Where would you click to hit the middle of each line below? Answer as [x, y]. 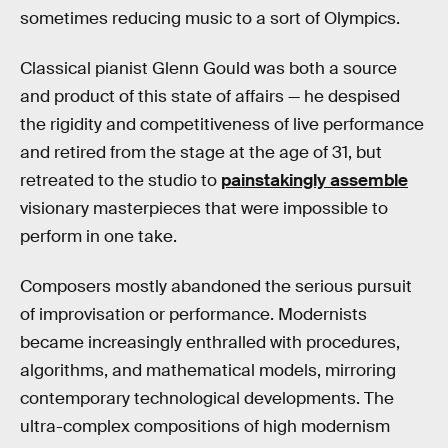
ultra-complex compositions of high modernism [205, 426]
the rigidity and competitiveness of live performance [222, 124]
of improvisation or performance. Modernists [193, 314]
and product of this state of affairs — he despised [210, 96]
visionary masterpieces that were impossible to [204, 208]
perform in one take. [98, 236]
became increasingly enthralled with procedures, [210, 342]
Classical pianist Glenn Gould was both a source [208, 68]
